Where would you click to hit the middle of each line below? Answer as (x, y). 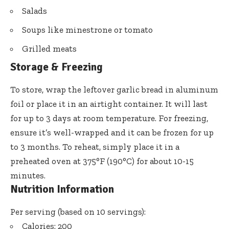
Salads (35, 11)
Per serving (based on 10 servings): (78, 212)
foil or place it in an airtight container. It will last (109, 104)
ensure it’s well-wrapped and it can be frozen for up (112, 133)
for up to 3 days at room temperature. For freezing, (109, 118)
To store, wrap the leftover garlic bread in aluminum (114, 90)
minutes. (28, 176)
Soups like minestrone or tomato (87, 30)
